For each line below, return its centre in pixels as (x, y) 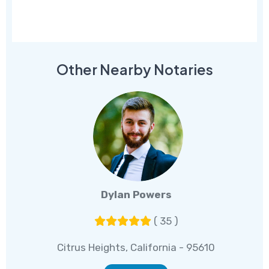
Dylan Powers (136, 195)
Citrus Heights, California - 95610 (136, 248)
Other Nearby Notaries (134, 70)
